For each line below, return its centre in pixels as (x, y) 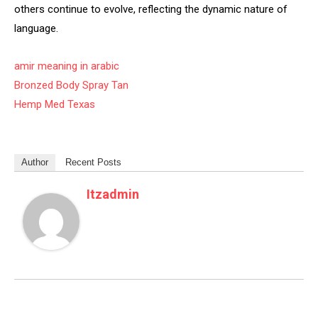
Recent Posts (93, 162)
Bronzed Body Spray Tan (71, 85)
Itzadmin (113, 194)
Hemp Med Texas (55, 104)
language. (36, 28)
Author (35, 162)
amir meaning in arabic (67, 66)
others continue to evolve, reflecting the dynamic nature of (151, 9)
